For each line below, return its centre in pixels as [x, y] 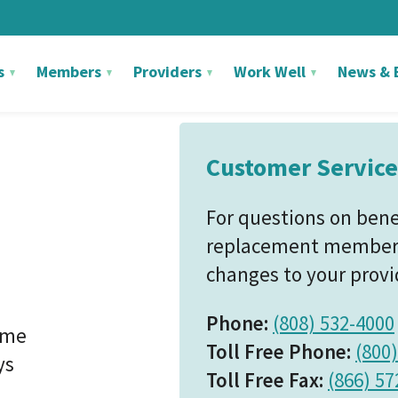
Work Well [271, 72]
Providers [169, 72]
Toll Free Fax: [267, 380]
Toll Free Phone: [281, 351]
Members [71, 72]
